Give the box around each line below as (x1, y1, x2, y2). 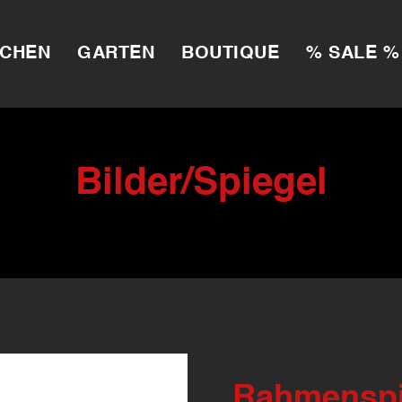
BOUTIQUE (181, 45, 279, 63)
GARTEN (77, 45, 154, 63)
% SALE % (306, 45, 399, 63)
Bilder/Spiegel (74, 165, 328, 203)
